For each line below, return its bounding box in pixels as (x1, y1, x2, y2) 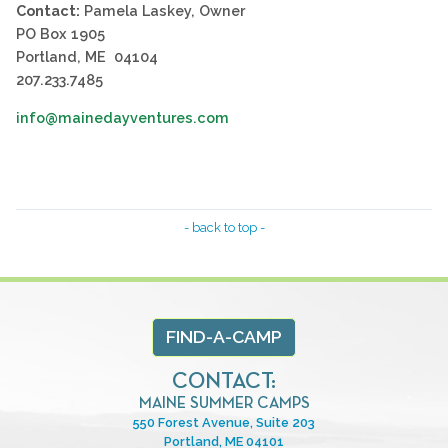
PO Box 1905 (16, 25, 105, 43)
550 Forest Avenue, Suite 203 (133, 414, 315, 430)
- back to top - (183, 219, 265, 235)
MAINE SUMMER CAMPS (138, 395, 310, 412)
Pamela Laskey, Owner (80, 2, 245, 20)
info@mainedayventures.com (16, 108, 229, 126)
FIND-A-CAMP (166, 326, 282, 348)
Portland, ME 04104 (16, 48, 158, 66)
